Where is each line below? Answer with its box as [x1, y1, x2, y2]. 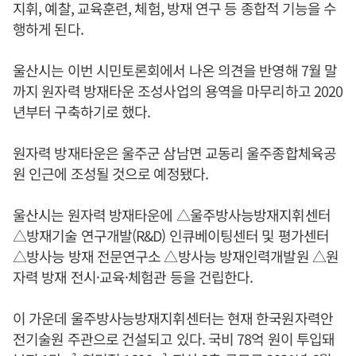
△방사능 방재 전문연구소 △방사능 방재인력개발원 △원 [13, 246, 339, 267]
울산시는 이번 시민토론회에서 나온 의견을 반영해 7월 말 [13, 60, 338, 81]
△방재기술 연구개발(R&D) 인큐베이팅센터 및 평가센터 [13, 225, 330, 246]
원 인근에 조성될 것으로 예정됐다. [13, 163, 208, 184]
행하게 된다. [13, 18, 83, 40]
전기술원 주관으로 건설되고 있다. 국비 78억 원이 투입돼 [13, 328, 335, 350]
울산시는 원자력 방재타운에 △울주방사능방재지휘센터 [13, 204, 331, 226]
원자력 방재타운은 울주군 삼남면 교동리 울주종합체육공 [13, 142, 336, 164]
